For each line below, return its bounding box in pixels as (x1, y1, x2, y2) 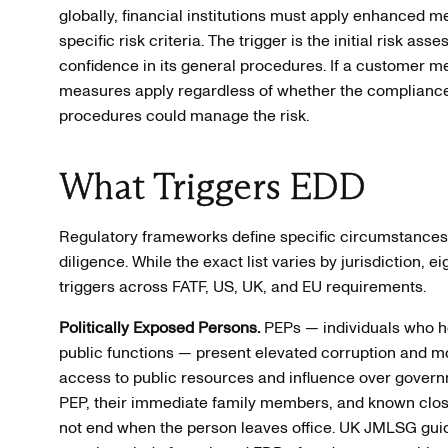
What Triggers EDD (58, 164, 366, 210)
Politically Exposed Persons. (58, 316, 260, 339)
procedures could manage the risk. (58, 104, 309, 127)
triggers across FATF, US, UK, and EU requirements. (58, 275, 426, 298)
